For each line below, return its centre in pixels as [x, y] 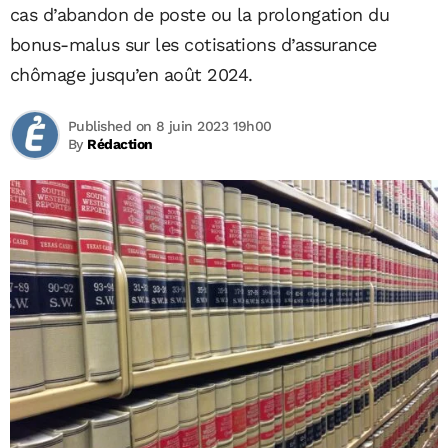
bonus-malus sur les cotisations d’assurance [193, 44]
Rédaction [120, 144]
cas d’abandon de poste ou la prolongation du [200, 14]
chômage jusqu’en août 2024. [131, 74]
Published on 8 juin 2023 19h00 [170, 126]
